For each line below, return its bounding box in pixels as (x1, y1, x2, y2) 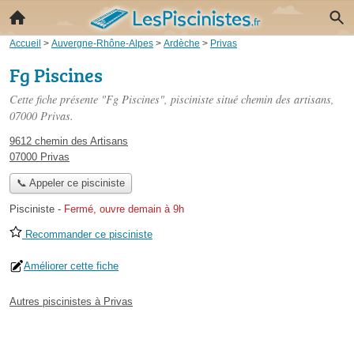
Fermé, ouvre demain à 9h (64, 203, 184, 216)
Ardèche (164, 38, 200, 48)
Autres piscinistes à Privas (9, 296, 133, 308)
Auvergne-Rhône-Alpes (51, 38, 153, 48)
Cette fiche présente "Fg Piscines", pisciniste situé (9, 92, 241, 107)
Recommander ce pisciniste (22, 228, 153, 241)
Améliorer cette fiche (24, 260, 119, 273)
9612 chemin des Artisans (9, 135, 128, 147)
